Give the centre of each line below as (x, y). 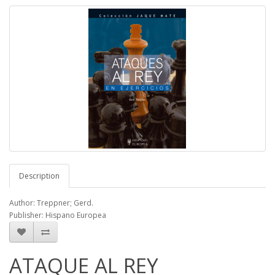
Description (39, 176)
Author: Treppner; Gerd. (51, 203)
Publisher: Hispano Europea (58, 215)
